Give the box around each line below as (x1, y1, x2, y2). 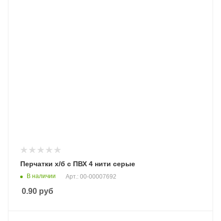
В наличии (27, 172, 56, 180)
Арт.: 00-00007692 (66, 173, 116, 180)
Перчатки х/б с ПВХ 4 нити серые (20, 159, 135, 168)
